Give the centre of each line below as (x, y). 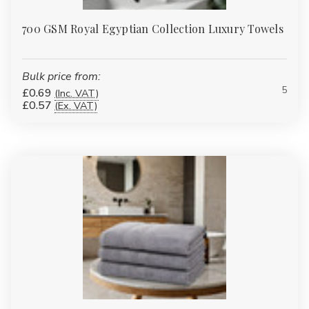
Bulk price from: (61, 76)
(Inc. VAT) (77, 93)
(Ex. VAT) (76, 105)
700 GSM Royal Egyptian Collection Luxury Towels (153, 28)
